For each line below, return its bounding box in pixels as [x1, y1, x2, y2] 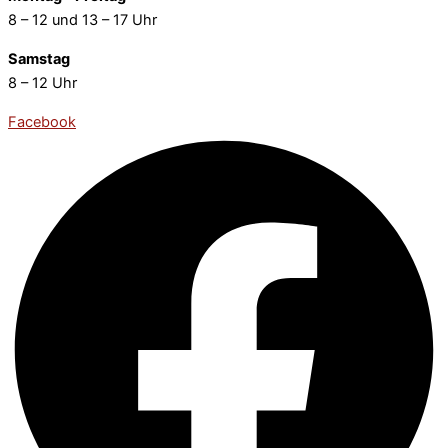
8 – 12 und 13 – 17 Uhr [8, 11, 157, 30]
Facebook [8, 112, 76, 131]
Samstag [8, 49, 70, 68]
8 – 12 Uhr [8, 73, 77, 92]
